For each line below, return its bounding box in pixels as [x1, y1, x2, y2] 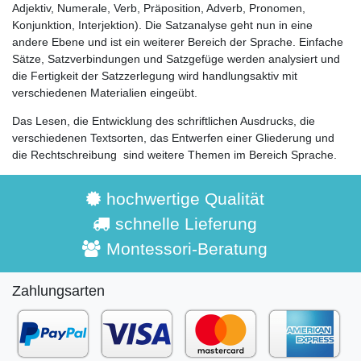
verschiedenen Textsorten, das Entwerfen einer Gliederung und [12, 131, 334, 144]
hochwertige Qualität [106, 189, 264, 208]
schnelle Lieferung [115, 214, 257, 233]
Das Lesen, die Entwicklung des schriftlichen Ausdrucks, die [12, 114, 315, 127]
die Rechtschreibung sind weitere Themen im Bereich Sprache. [12, 147, 337, 161]
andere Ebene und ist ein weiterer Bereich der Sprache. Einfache [12, 35, 343, 48]
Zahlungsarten [12, 282, 105, 299]
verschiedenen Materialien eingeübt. [12, 85, 201, 99]
